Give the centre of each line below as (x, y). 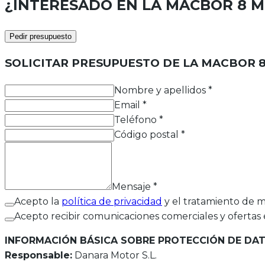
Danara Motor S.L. (114, 255)
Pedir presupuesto (41, 37)
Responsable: (38, 255)
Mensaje (131, 186)
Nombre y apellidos (160, 90)
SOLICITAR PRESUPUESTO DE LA (103, 63)
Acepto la (37, 201)
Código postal (146, 134)
